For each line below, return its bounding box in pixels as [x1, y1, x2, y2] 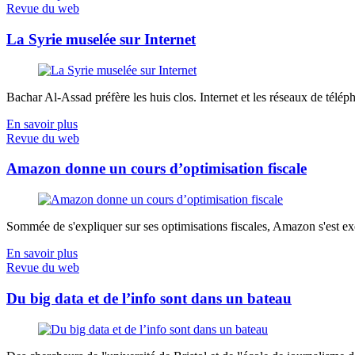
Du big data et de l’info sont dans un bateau [6, 289, 292, 307]
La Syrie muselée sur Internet [6, 30, 196, 48]
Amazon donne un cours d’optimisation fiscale [6, 160, 307, 177]
